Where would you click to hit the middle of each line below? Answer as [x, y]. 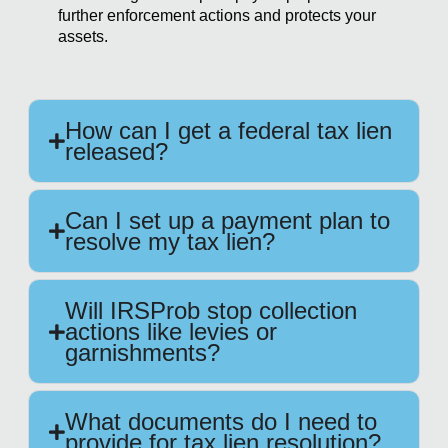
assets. [83, 37]
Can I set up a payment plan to [227, 221]
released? [116, 152]
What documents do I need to [221, 422]
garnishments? [142, 353]
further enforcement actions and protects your [217, 16]
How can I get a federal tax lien [228, 131]
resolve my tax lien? [170, 242]
